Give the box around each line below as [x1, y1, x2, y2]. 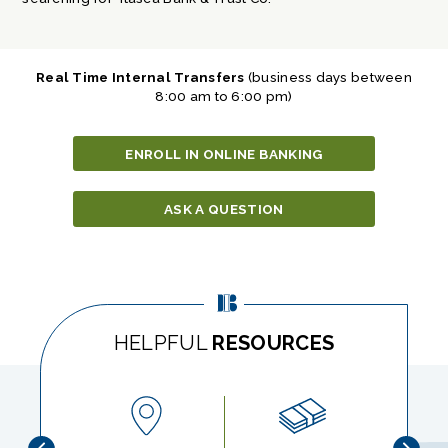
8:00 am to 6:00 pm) [155, 88, 293, 105]
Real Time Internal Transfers [36, 69, 245, 86]
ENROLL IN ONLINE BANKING [125, 145, 323, 162]
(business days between [244, 69, 412, 86]
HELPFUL [113, 331, 213, 356]
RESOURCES [212, 331, 335, 356]
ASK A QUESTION [164, 201, 284, 218]
